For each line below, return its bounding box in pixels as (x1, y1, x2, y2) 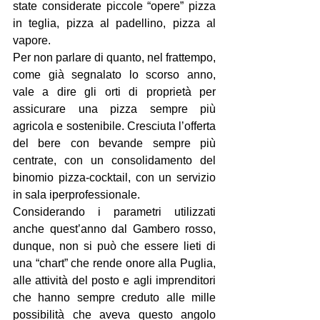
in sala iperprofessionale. (13, 189, 140, 201)
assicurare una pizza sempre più (13, 103, 216, 115)
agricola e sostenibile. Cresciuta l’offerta (13, 120, 216, 132)
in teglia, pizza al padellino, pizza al (13, 17, 216, 29)
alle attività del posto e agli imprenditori (13, 274, 216, 286)
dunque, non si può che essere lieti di (13, 240, 216, 252)
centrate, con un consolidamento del (13, 154, 216, 166)
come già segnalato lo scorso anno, (13, 69, 216, 81)
